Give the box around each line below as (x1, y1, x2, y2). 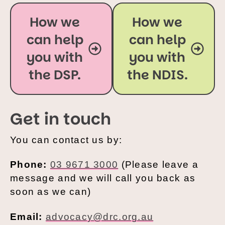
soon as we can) (10, 186, 91, 197)
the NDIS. (127, 66, 188, 84)
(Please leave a (118, 159, 198, 170)
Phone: (10, 159, 47, 170)
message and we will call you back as (10, 173, 196, 184)
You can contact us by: (10, 135, 126, 145)
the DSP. (29, 66, 81, 84)
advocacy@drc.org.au (45, 211, 154, 222)
